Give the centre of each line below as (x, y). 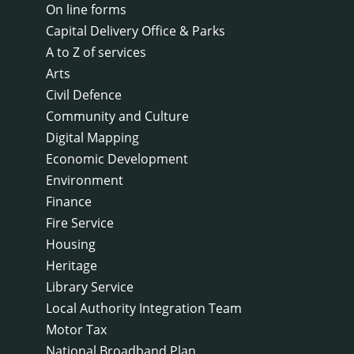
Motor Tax (76, 329)
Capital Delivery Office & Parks (136, 30)
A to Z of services (96, 52)
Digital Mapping (92, 137)
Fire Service (80, 222)
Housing (71, 244)
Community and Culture (117, 116)
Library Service (90, 286)
